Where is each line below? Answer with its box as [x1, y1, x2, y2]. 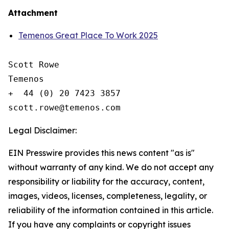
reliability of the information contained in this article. [8, 205, 213, 215]
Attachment [8, 8, 58, 18]
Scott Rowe [8, 60, 59, 70]
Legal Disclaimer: [8, 125, 77, 135]
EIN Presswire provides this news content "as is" [8, 148, 195, 158]
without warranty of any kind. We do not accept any [8, 162, 214, 172]
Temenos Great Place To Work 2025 [18, 30, 158, 40]
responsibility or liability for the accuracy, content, [8, 176, 204, 187]
